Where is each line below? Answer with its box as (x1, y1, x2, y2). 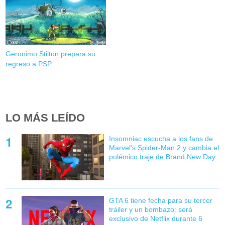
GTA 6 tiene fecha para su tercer (108, 196, 212, 205)
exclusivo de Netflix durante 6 (108, 214, 202, 223)
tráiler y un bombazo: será (108, 205, 192, 214)
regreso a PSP (6, 60, 52, 68)
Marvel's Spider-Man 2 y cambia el (108, 144, 219, 152)
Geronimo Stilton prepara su (6, 50, 96, 58)
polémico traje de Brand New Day (108, 153, 215, 161)
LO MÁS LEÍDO (6, 111, 85, 125)
